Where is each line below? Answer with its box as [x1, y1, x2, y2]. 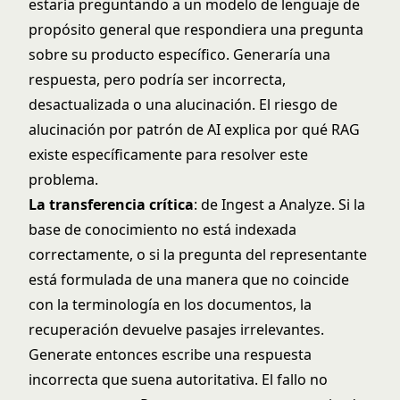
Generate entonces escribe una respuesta [29, 345, 312, 364]
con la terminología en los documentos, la [29, 295, 312, 314]
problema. [29, 170, 98, 189]
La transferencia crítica [29, 195, 194, 214]
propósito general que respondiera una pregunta [29, 20, 363, 39]
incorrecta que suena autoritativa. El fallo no [29, 370, 328, 389]
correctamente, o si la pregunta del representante [29, 245, 367, 264]
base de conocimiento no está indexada [29, 220, 296, 239]
